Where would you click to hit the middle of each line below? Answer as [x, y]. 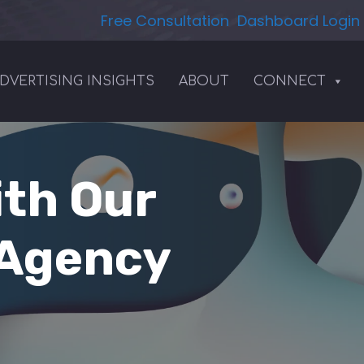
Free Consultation [165, 20]
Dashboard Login [299, 20]
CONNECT [290, 81]
